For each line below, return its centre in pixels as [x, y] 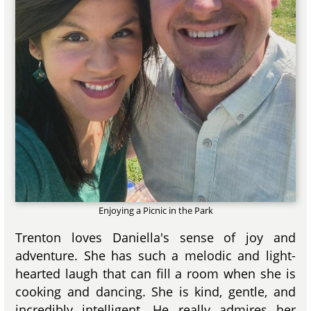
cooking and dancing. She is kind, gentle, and [155, 291]
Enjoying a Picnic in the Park [155, 210]
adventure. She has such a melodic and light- [155, 255]
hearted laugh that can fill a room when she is [155, 273]
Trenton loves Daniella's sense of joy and [155, 237]
